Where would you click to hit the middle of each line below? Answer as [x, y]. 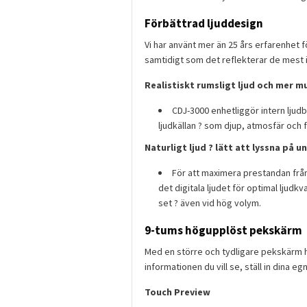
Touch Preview [177, 292]
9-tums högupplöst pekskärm [223, 231]
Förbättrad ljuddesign [204, 24]
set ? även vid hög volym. [210, 203]
